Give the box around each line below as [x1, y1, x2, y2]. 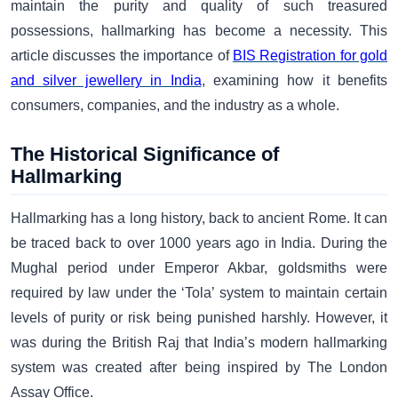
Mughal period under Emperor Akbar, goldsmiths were [11, 259, 387, 275]
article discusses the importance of [11, 47, 233, 63]
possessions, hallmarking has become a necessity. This [11, 22, 387, 38]
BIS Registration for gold [232, 47, 387, 63]
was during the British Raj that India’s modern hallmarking [11, 334, 387, 350]
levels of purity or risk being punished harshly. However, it [11, 309, 387, 325]
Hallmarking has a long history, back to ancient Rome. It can [11, 210, 387, 226]
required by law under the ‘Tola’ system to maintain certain [11, 284, 387, 300]
